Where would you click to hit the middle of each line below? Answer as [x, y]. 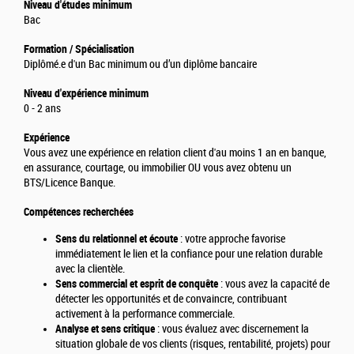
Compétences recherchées [79, 212]
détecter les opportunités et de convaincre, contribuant [171, 299]
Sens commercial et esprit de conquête [137, 284]
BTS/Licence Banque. [70, 183]
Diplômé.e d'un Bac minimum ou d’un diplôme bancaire [140, 65]
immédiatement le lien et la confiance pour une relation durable [189, 254]
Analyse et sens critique [105, 329]
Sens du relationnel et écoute [117, 239]
